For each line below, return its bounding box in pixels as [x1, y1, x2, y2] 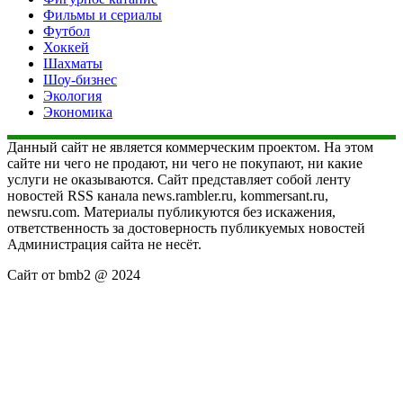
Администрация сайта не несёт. [7, 237, 201, 253]
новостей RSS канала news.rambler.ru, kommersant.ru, [7, 188, 328, 204]
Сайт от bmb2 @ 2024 [7, 267, 140, 283]
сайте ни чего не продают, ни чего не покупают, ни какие [7, 156, 363, 172]
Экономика [43, 104, 112, 121]
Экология [43, 88, 102, 104]
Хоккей [43, 40, 89, 56]
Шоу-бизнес [43, 72, 117, 88]
